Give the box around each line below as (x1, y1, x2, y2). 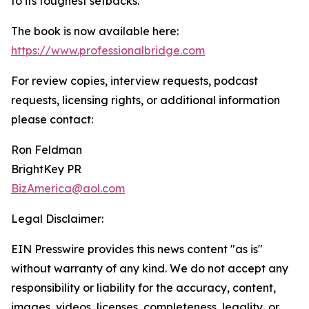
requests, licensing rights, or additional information (11, 93, 280, 108)
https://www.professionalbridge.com (11, 43, 205, 58)
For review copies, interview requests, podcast (11, 74, 258, 88)
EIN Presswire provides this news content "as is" (11, 242, 263, 257)
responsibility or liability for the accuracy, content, (11, 281, 276, 295)
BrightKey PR (11, 162, 81, 177)
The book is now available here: (11, 24, 179, 39)
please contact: (11, 112, 93, 127)
